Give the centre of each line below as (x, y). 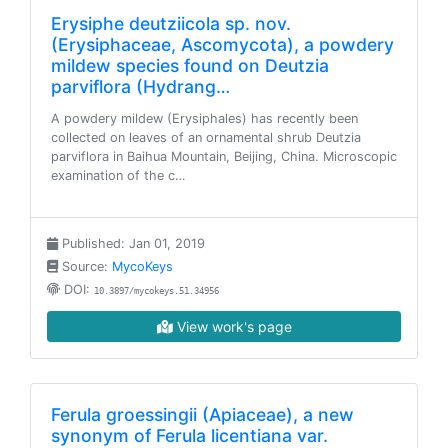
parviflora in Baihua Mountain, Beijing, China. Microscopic (224, 156)
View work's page (232, 326)
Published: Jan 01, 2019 (131, 243)
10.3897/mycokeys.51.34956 (156, 291)
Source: (85, 266)
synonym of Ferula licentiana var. (189, 435)
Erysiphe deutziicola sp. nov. (171, 23)
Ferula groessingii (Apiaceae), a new (202, 414)
